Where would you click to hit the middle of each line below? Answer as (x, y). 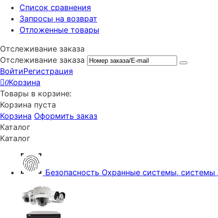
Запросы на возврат (58, 18)
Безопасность (73, 172)
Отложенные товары (59, 30)
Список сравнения (55, 7)
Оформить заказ (66, 116)
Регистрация (48, 71)
